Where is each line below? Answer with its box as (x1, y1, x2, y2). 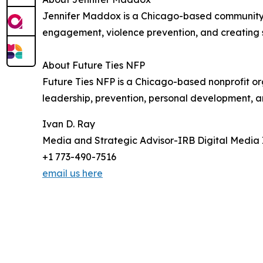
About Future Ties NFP (42, 59, 145, 71)
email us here (42, 167, 103, 179)
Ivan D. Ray (42, 117, 95, 130)
